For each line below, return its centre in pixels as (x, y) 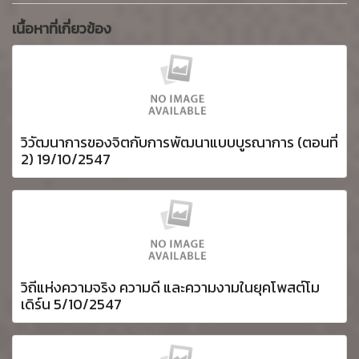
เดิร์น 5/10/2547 (71, 305)
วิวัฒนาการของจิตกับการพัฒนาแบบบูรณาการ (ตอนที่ (179, 143)
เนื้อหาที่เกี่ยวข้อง (62, 29)
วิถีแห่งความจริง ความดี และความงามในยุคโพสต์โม (170, 288)
